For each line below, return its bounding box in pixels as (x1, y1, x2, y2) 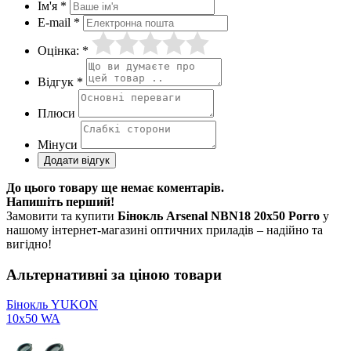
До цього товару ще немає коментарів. (6, 180, 224, 194)
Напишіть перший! (6, 194, 114, 208)
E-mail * (38, 15, 80, 29)
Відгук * (38, 74, 83, 89)
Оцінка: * (38, 43, 89, 57)
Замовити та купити (6, 208, 118, 223)
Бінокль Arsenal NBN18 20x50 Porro (118, 208, 320, 223)
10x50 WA (6, 312, 60, 326)
